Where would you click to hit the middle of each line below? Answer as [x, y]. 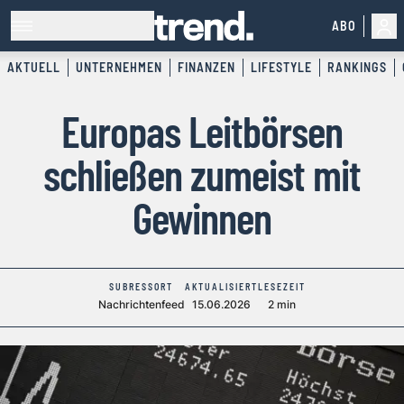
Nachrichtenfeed [142, 305]
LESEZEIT [282, 287]
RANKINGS [357, 68]
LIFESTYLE [281, 68]
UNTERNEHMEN [119, 68]
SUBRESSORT [142, 287]
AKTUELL [34, 68]
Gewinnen [202, 218]
